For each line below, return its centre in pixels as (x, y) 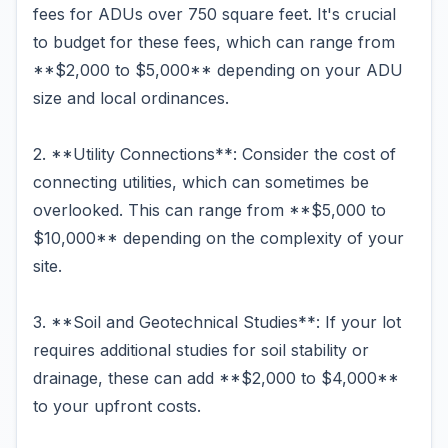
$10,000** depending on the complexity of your (218, 238)
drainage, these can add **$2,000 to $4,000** (216, 378)
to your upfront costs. (117, 406)
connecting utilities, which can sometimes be (201, 182)
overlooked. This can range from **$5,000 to (209, 210)
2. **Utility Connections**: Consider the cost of (214, 154)
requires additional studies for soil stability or (201, 350)
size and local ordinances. (131, 98)
